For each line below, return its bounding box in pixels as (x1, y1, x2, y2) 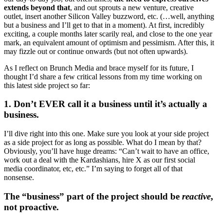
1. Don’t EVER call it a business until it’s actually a (4, 99, 207, 109)
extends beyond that (4, 3, 70, 12)
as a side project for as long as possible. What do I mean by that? (4, 138, 201, 147)
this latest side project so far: (4, 81, 90, 90)
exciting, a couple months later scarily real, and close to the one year (4, 29, 212, 38)
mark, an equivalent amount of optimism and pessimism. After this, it (4, 38, 214, 47)
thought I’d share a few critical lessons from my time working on (4, 72, 202, 81)
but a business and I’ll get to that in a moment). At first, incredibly (4, 20, 204, 29)
